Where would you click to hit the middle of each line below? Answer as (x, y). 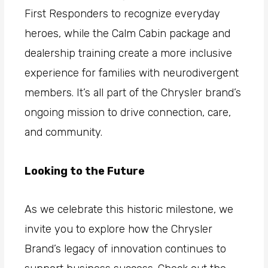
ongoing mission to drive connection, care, (128, 113)
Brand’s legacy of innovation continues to (126, 249)
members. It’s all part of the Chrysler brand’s (133, 93)
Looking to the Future (85, 171)
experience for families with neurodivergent (132, 73)
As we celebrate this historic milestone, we (129, 210)
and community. (64, 133)
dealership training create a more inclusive (129, 54)
